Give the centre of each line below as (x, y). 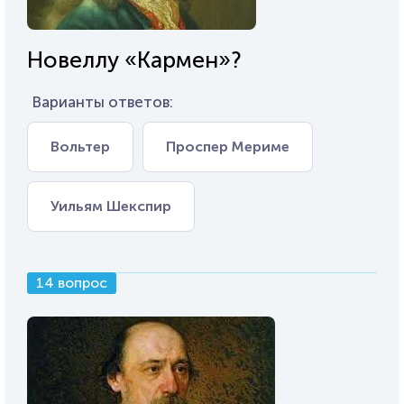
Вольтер (80, 147)
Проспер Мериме (228, 147)
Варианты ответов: (102, 102)
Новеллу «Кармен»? (134, 60)
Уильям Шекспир (111, 206)
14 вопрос (72, 283)
